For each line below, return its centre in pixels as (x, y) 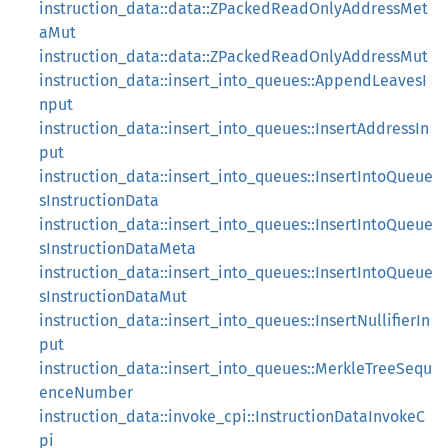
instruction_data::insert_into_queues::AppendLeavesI (233, 80)
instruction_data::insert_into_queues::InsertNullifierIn (234, 320)
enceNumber (86, 392)
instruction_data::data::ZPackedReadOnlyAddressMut (233, 56)
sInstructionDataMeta (117, 248)
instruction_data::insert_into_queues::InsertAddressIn (234, 128)
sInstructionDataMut (113, 296)
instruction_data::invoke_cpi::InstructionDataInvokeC (232, 416)
